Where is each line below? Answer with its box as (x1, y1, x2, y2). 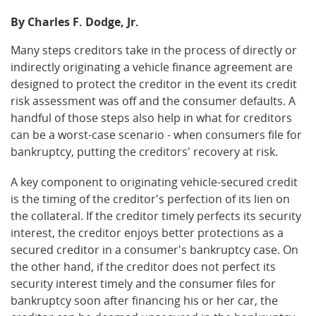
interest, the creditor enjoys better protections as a (11, 225, 284, 241)
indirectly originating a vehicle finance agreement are (11, 59, 293, 75)
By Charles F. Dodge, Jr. (11, 14, 139, 30)
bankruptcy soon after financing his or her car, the (11, 293, 278, 309)
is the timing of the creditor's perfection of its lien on (11, 191, 290, 207)
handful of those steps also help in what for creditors (11, 110, 292, 126)
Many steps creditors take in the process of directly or (11, 42, 297, 58)
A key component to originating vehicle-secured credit (11, 174, 298, 190)
